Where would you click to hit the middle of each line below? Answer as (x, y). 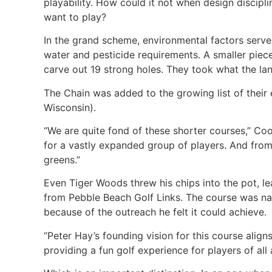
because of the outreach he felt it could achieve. (157, 212)
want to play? (75, 17)
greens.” (62, 160)
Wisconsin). (70, 107)
